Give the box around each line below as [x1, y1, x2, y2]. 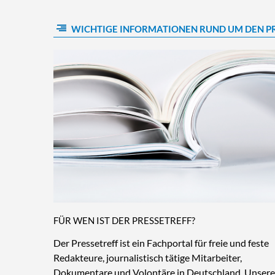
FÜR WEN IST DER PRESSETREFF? [53, 215, 195, 227]
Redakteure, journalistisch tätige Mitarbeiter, [53, 252, 242, 264]
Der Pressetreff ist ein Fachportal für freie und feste [53, 237, 269, 249]
